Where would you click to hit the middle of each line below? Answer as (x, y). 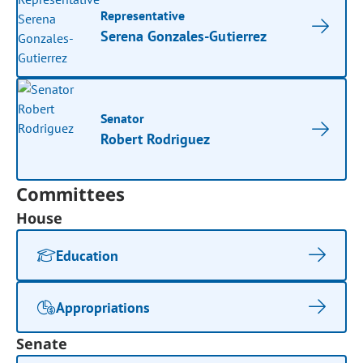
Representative (143, 15)
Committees (71, 194)
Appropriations (103, 307)
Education (88, 255)
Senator (123, 118)
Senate (42, 344)
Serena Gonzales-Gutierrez (184, 36)
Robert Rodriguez (156, 139)
